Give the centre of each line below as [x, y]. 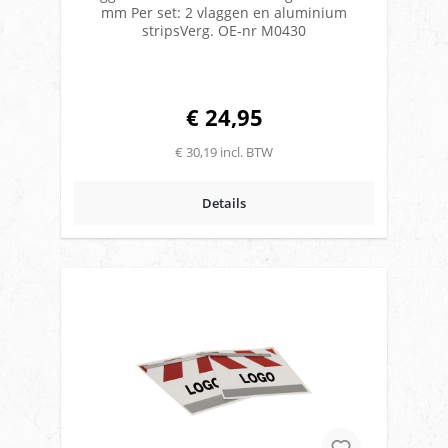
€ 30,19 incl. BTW [224, 152]
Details [224, 203]
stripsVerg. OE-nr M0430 [224, 31]
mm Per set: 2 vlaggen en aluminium [224, 13]
